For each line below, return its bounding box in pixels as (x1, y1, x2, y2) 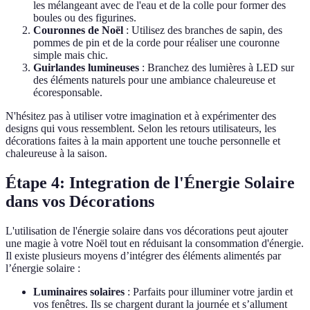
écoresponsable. (33, 86, 102, 99)
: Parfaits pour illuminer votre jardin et (125, 286, 293, 298)
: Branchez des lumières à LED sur (139, 62, 294, 74)
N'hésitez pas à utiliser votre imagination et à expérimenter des (6, 110, 276, 122)
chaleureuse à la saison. (6, 147, 107, 160)
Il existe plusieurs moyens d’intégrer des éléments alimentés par (6, 250, 281, 262)
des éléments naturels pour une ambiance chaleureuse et (33, 74, 275, 86)
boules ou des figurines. (33, 12, 136, 24)
